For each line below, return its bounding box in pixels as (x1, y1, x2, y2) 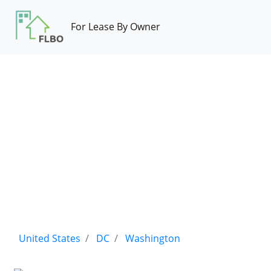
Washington (125, 232, 180, 245)
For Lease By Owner (71, 20, 160, 34)
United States (19, 232, 80, 245)
